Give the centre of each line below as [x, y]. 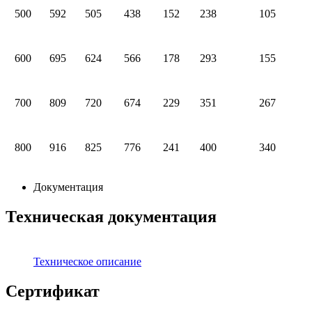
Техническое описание [87, 261]
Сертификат [53, 291]
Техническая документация [111, 217]
